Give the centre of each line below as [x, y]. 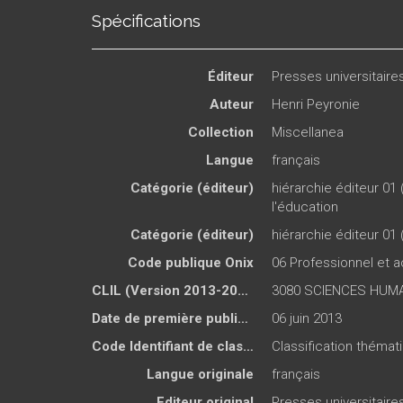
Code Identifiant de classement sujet [248, 346]
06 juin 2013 [307, 318]
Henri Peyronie [316, 104]
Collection [221, 132]
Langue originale [200, 374]
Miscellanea [308, 132]
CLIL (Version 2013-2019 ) [243, 290]
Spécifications [146, 20]
